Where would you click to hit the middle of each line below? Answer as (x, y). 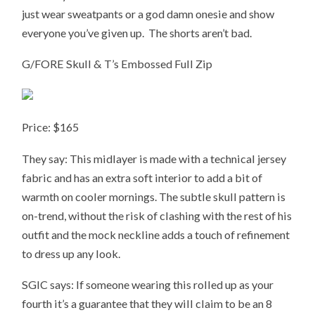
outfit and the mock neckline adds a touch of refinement (156, 234)
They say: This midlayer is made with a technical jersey (154, 158)
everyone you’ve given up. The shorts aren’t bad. (137, 32)
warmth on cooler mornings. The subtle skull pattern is (154, 196)
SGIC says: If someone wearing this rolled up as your (148, 285)
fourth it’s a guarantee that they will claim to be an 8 (147, 304)
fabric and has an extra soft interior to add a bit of (142, 177)
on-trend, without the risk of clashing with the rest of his (157, 215)
